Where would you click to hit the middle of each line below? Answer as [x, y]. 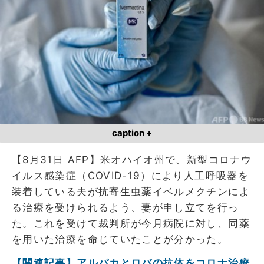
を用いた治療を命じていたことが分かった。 [120, 240]
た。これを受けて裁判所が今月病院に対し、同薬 [131, 224]
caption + [132, 133]
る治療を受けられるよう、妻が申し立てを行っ [126, 208]
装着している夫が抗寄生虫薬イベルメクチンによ [131, 192]
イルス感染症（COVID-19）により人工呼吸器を [130, 176]
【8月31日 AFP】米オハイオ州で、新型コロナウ [132, 160]
